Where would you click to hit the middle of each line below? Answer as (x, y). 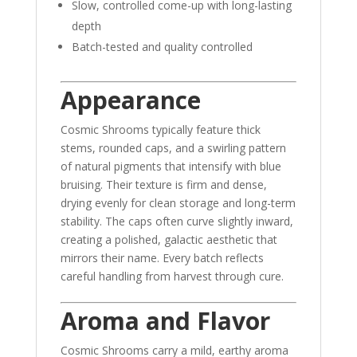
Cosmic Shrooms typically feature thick (160, 130)
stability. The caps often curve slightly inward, (177, 222)
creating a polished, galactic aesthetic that (169, 240)
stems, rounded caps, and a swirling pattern (173, 148)
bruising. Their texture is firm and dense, (163, 185)
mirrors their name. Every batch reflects (162, 258)
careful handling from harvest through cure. (172, 277)
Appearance (130, 100)
